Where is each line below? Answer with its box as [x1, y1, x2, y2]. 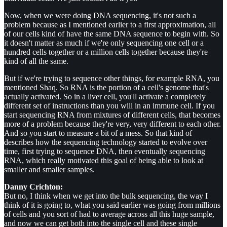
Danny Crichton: [4, 182, 63, 192]
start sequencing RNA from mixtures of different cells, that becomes [4, 110, 220, 120]
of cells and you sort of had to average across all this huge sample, [4, 210, 214, 219]
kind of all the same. [4, 57, 68, 66]
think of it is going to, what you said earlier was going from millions [4, 201, 220, 210]
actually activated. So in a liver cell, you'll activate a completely [4, 92, 206, 101]
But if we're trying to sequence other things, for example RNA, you [4, 74, 219, 83]
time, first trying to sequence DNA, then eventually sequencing [4, 147, 205, 156]
